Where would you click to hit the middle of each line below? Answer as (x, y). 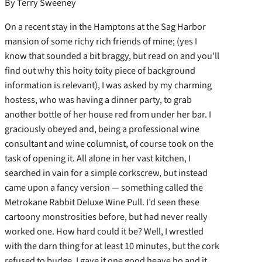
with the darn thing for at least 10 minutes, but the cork (112, 246)
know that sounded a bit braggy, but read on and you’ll (112, 56)
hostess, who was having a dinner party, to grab (98, 100)
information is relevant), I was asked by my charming (108, 85)
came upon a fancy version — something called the (104, 188)
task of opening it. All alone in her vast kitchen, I (98, 158)
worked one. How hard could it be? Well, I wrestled (104, 232)
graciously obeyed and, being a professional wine (102, 129)
